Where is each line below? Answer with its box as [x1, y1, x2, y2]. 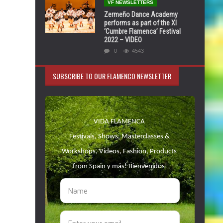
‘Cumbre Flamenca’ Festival [104, 27, 181, 35]
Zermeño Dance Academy [104, 10, 178, 18]
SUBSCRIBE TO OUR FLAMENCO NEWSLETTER [53, 71, 171, 81]
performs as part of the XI [104, 19, 177, 27]
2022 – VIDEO [104, 36, 142, 44]
